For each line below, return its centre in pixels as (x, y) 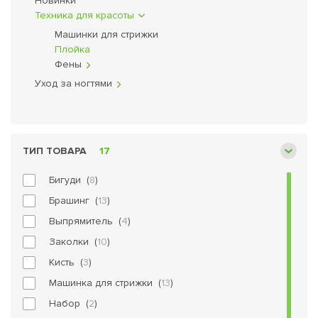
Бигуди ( (69, 180)
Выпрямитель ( (85, 221)
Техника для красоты (84, 15)
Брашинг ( (73, 201)
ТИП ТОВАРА (55, 151)
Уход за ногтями (73, 83)
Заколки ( (73, 242)
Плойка (72, 49)
